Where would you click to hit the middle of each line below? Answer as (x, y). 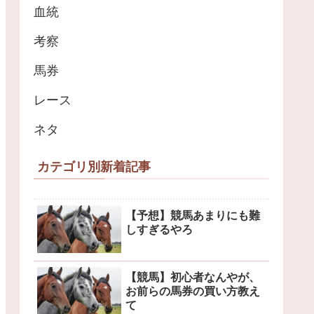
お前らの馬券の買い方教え (193, 292)
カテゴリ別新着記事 (94, 166)
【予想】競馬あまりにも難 (193, 215)
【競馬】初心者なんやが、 (193, 278)
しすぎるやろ (159, 229)
